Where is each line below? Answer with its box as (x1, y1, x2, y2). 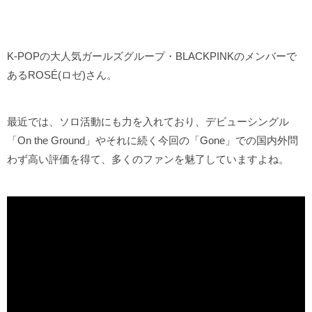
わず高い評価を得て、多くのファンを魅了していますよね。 (7, 153, 289, 166)
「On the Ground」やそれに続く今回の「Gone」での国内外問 (7, 134, 298, 147)
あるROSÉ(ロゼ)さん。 (7, 69, 117, 81)
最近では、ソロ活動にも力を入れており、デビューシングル (7, 116, 289, 128)
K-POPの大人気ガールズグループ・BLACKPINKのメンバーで (7, 50, 297, 63)
